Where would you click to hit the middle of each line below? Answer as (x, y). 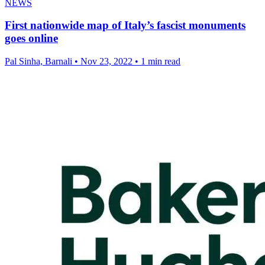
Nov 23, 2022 (106, 62)
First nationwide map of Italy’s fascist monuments (125, 25)
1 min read (161, 62)
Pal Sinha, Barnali (40, 62)
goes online (31, 38)
